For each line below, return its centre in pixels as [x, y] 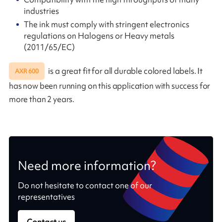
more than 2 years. [42, 99]
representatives [46, 196]
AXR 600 [27, 71]
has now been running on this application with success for [110, 86]
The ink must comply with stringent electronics [107, 25]
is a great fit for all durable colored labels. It [125, 71]
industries [42, 11]
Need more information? [87, 166]
